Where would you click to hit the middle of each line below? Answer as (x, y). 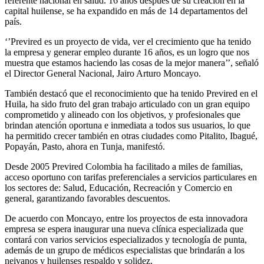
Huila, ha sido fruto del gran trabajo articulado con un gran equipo (127, 104)
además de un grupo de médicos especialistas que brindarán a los (125, 250)
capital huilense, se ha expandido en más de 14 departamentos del (126, 11)
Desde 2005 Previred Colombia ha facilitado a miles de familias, (124, 166)
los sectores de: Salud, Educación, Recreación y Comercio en (118, 187)
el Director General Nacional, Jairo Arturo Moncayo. (103, 73)
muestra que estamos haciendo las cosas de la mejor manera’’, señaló (132, 62)
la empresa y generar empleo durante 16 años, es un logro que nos (127, 52)
